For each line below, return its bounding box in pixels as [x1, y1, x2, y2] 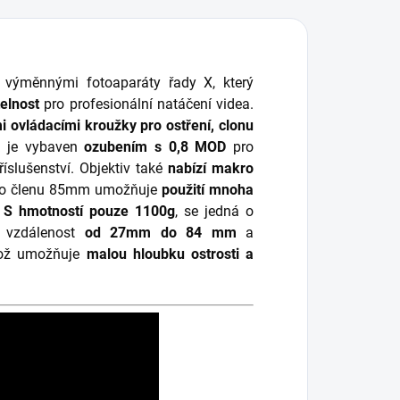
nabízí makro [167, 159, 254, 177]
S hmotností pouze [3, 202, 129, 220]
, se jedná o [174, 202, 254, 220]
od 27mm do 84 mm [84, 223, 237, 241]
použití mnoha [162, 180, 254, 198]
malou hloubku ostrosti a [86, 245, 254, 262]
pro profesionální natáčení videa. [39, 95, 254, 112]
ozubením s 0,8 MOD [84, 137, 227, 155]
